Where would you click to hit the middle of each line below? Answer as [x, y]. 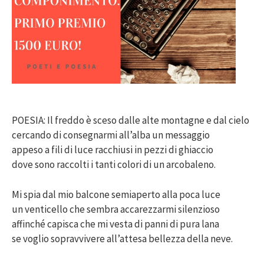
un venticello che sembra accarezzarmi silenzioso [116, 209]
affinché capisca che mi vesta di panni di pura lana [115, 224]
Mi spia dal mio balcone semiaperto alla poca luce [116, 194]
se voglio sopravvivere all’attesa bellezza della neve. [122, 238]
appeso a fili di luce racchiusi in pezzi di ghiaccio [113, 150]
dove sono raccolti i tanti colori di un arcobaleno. [114, 165]
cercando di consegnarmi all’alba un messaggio [111, 135]
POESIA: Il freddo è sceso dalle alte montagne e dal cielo [131, 121]
